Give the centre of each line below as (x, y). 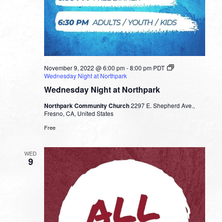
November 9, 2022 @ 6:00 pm (84, 68)
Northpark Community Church (87, 106)
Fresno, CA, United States (79, 113)
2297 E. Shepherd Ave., (163, 106)
